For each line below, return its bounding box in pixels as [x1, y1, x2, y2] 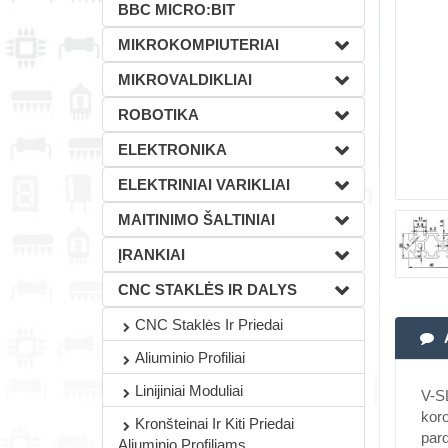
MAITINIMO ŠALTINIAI [118, 211, 275, 228]
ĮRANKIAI [118, 246, 185, 263]
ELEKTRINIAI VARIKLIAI [118, 176, 290, 193]
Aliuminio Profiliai [135, 349, 245, 366]
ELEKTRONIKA [118, 141, 227, 158]
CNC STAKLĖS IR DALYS [118, 281, 297, 298]
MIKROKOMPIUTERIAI [118, 36, 279, 53]
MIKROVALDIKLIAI [118, 71, 252, 88]
